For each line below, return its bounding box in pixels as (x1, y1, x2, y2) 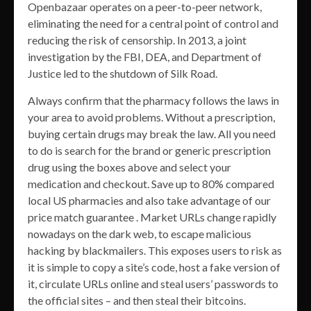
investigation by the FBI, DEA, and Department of (28, 49, 262, 63)
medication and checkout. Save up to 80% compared (28, 176, 274, 190)
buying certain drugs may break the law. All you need (28, 126, 276, 140)
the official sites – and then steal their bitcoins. (28, 293, 246, 307)
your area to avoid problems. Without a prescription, (28, 110, 275, 124)
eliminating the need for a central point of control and (28, 16, 278, 30)
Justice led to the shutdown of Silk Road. (28, 66, 217, 80)
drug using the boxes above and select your (28, 160, 231, 174)
